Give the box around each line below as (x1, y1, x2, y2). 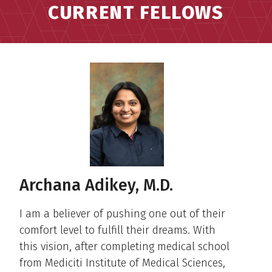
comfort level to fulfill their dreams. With (19, 223, 216, 237)
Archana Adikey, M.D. (19, 175, 173, 195)
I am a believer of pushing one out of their (19, 206, 225, 220)
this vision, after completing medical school (19, 239, 229, 253)
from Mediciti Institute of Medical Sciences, (19, 256, 225, 270)
